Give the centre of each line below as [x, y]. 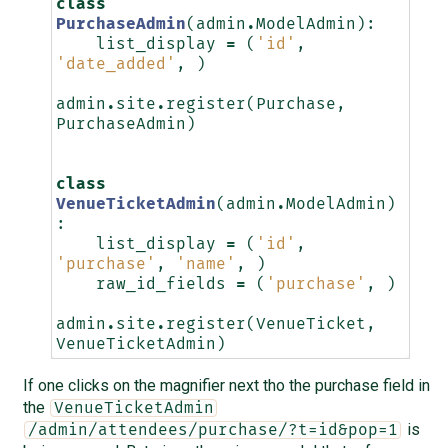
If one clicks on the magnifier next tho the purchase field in [226, 386]
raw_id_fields [160, 284]
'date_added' [115, 64]
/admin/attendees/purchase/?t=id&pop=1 [212, 430]
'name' [205, 264]
